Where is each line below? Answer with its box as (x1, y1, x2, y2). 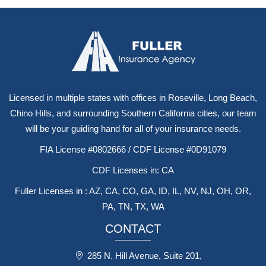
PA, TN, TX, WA (102, 201, 164, 211)
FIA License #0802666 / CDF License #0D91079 (40, 144, 226, 154)
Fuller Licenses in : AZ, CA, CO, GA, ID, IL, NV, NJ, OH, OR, (15, 185, 251, 196)
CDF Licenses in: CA (92, 164, 174, 175)
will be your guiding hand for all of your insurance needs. (25, 123, 241, 134)
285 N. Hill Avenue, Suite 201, (87, 250, 202, 261)
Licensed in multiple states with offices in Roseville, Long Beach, (9, 92, 257, 103)
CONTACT (105, 221, 161, 235)
